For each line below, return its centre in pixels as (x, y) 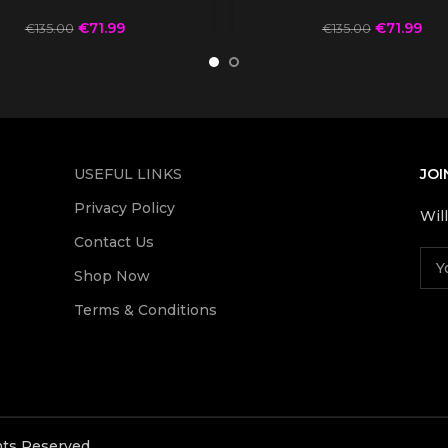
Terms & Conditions (145, 309)
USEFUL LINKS (127, 173)
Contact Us (113, 241)
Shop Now (111, 275)
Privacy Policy (124, 207)
